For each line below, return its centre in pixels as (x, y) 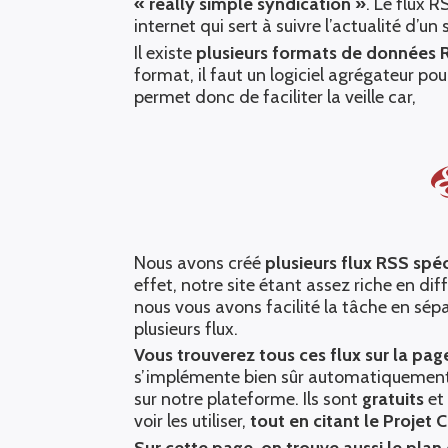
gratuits (393, 399)
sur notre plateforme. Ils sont (248, 399)
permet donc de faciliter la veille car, (275, 96)
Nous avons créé (200, 262)
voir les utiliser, (192, 421)
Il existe (165, 52)
